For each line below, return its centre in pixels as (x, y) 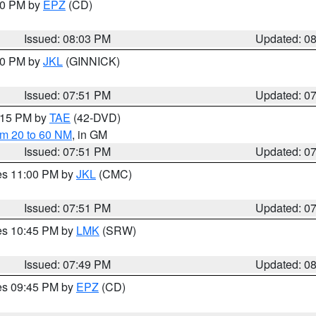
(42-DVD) (96, 117)
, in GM (90, 134)
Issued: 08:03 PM (68, 38)
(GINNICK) (91, 61)
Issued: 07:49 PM (68, 264)
